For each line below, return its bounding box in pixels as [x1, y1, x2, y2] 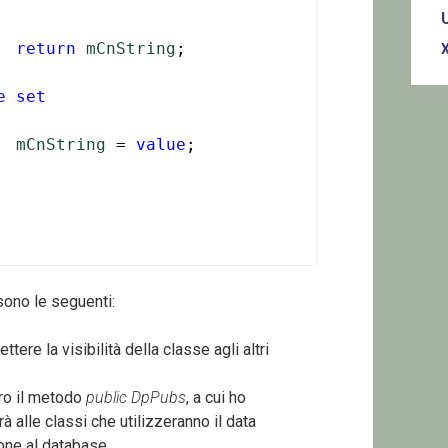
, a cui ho [185, 387, 246, 407]
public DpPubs [85, 387, 186, 407]
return [15, 38, 76, 58]
